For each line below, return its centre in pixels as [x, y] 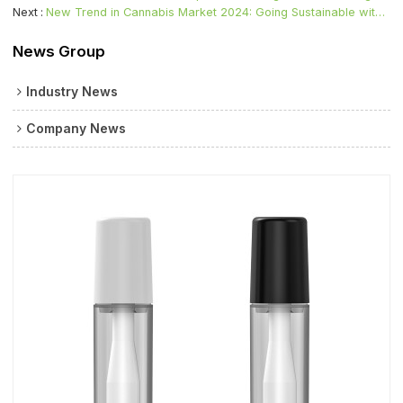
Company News [76, 129]
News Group [59, 52]
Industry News [72, 92]
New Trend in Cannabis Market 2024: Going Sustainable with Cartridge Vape [381, 13]
